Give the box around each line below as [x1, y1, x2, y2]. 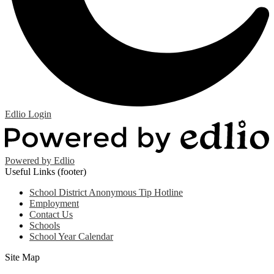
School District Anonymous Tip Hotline [29, 187, 183, 198]
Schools [29, 220, 60, 231]
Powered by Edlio [5, 155, 75, 166]
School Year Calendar [29, 231, 113, 242]
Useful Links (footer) [5, 166, 86, 177]
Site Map [5, 252, 40, 263]
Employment [29, 198, 79, 209]
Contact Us [29, 209, 73, 220]
